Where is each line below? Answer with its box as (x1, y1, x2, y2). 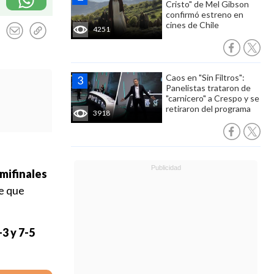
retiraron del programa (166, 103, 251, 114)
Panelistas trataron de (166, 83, 251, 93)
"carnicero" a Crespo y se (166, 93, 259, 103)
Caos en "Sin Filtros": (166, 72, 245, 83)
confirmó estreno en (166, 9, 243, 20)
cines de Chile (166, 20, 219, 30)
